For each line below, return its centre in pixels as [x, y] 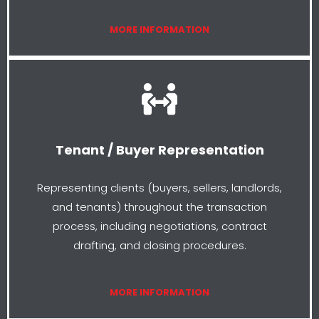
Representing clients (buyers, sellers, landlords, [159, 187]
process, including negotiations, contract [159, 226]
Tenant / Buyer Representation [159, 150]
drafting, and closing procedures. [159, 245]
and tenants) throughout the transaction [159, 206]
